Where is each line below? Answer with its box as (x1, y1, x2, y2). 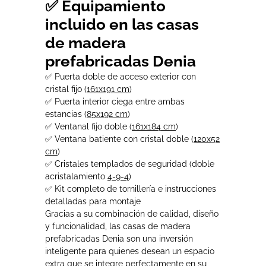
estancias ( (45, 109, 87, 119)
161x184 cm (132, 121, 176, 131)
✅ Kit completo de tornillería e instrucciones (45, 183, 216, 194)
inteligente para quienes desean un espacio (45, 246, 214, 256)
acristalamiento (45, 171, 107, 181)
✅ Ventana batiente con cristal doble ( (45, 134, 194, 144)
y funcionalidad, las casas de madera (45, 221, 191, 231)
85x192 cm (87, 109, 128, 119)
